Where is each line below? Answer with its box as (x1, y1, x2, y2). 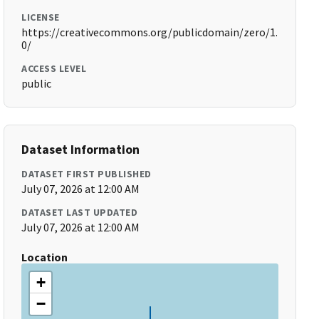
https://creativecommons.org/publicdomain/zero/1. (21, 25, 278, 39)
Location (21, 250, 68, 264)
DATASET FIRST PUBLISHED (21, 167, 152, 180)
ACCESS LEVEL (21, 62, 87, 75)
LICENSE (21, 11, 60, 23)
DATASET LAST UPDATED (21, 206, 138, 219)
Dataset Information (21, 141, 140, 157)
